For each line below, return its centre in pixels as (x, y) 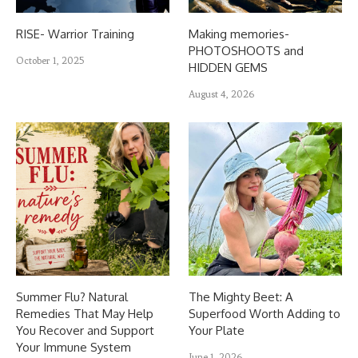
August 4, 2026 (222, 94)
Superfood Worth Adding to (265, 313)
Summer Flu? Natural (72, 296)
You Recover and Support (85, 330)
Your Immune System (74, 347)
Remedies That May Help (85, 313)
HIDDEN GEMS (229, 67)
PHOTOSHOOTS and (247, 50)
